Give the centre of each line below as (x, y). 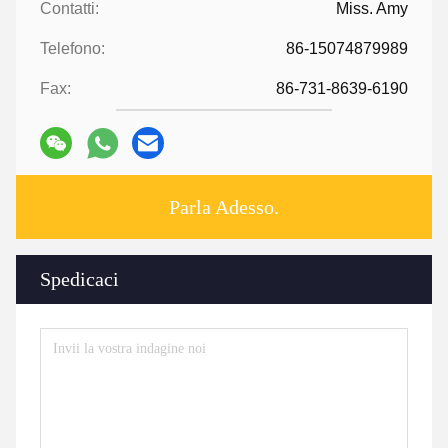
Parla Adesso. (224, 207)
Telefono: (72, 48)
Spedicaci (79, 279)
